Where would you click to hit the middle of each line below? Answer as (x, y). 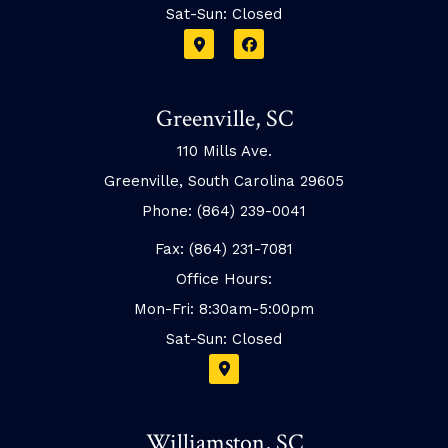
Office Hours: (224, 278)
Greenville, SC (224, 118)
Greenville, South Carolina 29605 (224, 180)
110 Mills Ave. (224, 150)
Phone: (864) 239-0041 (224, 210)
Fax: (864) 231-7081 (224, 248)
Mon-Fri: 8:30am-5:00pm (224, 308)
